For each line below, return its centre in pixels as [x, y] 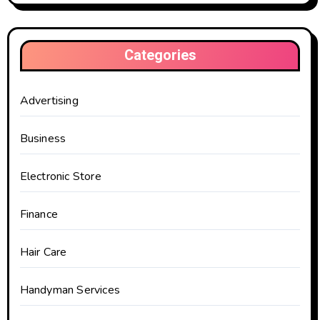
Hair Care [43, 252]
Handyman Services [70, 290]
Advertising [49, 101]
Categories [160, 56]
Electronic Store [60, 177]
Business [43, 139]
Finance [39, 215]
